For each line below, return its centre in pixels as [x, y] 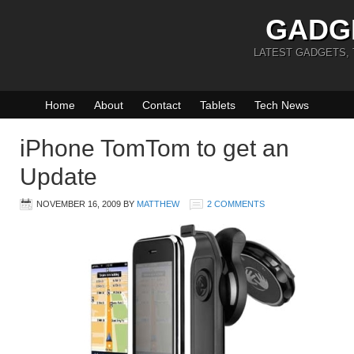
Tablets [218, 105]
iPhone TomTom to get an [154, 148]
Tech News [282, 105]
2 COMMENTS [236, 204]
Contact [162, 105]
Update [58, 177]
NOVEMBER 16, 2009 [79, 204]
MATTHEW [158, 204]
